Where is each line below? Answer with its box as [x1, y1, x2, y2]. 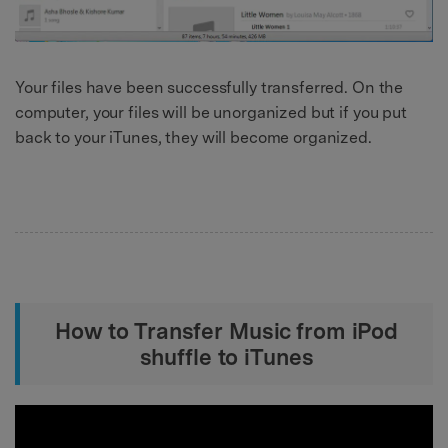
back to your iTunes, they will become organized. [15, 127, 372, 147]
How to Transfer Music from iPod [54, 318, 399, 345]
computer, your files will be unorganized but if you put [15, 102, 407, 122]
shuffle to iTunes [139, 344, 314, 371]
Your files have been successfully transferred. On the [15, 77, 404, 97]
